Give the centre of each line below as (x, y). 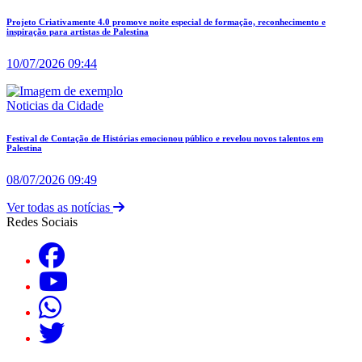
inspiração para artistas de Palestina (78, 31)
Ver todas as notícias (60, 207)
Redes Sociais (42, 221)
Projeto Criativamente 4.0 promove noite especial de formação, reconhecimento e (166, 21)
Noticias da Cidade (55, 105)
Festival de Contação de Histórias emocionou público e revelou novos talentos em (165, 138)
